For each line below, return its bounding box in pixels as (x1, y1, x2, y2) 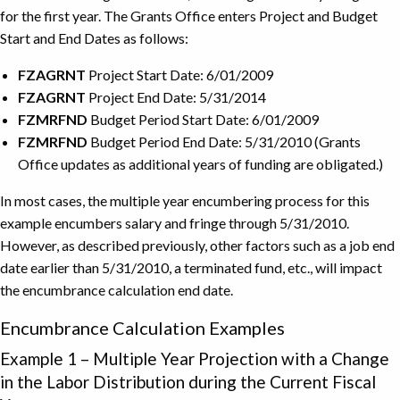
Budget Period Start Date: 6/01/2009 (87, 110, 319, 128)
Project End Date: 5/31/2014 (86, 87, 266, 105)
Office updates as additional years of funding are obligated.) (18, 154, 383, 172)
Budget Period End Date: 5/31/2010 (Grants (87, 132, 361, 150)
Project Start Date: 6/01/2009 (86, 65, 273, 83)
